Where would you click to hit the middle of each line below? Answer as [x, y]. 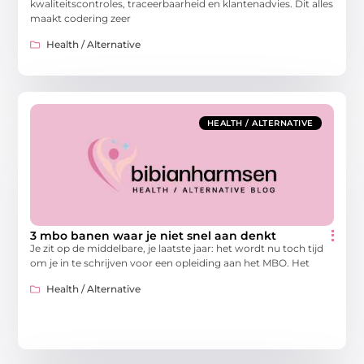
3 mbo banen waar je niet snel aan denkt [154, 236]
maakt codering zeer [81, 18]
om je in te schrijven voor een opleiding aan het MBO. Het [170, 263]
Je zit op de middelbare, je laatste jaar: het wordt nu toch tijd [177, 248]
